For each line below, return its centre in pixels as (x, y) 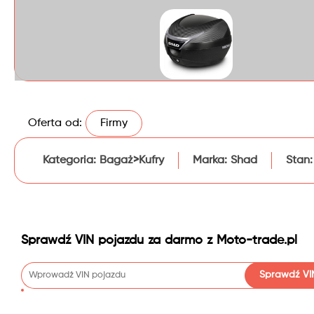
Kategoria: (69, 160)
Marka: (210, 160)
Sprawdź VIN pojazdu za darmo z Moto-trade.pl (159, 240)
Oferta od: (55, 123)
